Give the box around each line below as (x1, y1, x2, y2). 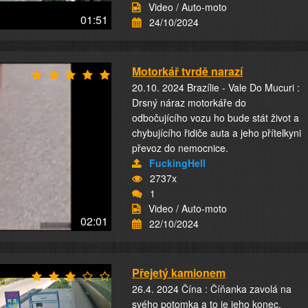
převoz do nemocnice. (132, 141, 229, 155)
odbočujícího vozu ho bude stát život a (132, 111, 300, 124)
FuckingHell (149, 156, 206, 170)
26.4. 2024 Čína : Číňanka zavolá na (132, 282, 292, 296)
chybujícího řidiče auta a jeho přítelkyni (132, 126, 302, 140)
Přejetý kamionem (132, 265, 226, 280)
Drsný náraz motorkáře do (132, 96, 247, 109)
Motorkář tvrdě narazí (132, 63, 243, 79)
